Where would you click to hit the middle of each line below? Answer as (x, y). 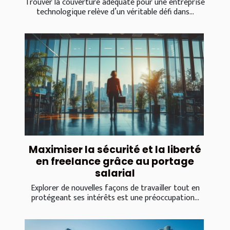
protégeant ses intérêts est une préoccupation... (115, 198)
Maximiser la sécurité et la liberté (115, 150)
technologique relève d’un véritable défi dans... (115, 12)
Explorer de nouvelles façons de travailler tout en (115, 188)
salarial (115, 174)
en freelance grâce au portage (115, 162)
